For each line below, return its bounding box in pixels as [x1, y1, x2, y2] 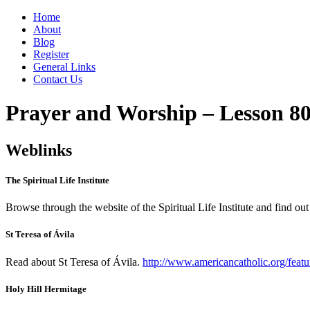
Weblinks [6, 140, 72, 159]
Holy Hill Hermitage [6, 283, 86, 294]
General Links [33, 61, 95, 73]
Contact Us [33, 73, 82, 85]
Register [33, 48, 69, 60]
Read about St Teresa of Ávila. [6, 255, 143, 268]
